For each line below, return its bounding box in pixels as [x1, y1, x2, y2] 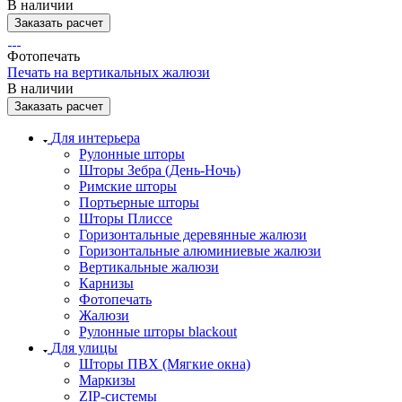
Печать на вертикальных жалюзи [7, 64, 210, 80]
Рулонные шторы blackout [79, 323, 237, 339]
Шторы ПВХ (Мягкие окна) [79, 355, 250, 371]
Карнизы [79, 275, 134, 291]
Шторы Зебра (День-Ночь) [79, 162, 240, 178]
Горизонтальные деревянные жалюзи [79, 226, 307, 242]
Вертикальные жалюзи [79, 258, 219, 275]
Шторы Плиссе [79, 210, 172, 226]
